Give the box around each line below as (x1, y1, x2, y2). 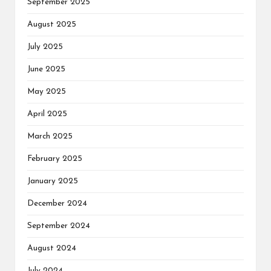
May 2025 (27, 88, 66, 96)
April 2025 (27, 110, 67, 119)
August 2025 (27, 21, 76, 29)
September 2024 (27, 222, 90, 230)
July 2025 (27, 43, 63, 51)
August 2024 (27, 244, 76, 253)
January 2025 (27, 177, 78, 186)
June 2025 (27, 65, 65, 74)
